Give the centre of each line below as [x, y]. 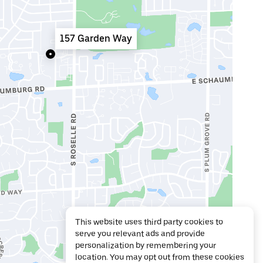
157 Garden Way [96, 38]
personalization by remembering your [146, 245]
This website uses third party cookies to [149, 222]
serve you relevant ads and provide [140, 234]
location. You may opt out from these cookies [160, 257]
